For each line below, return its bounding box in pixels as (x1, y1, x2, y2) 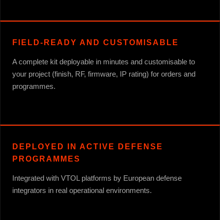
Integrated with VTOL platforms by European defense (12, 173, 182, 182)
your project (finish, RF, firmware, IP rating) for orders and (12, 69, 195, 78)
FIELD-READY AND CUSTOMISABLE (12, 38, 179, 47)
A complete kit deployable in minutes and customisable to (12, 57, 195, 66)
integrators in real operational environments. (12, 186, 152, 194)
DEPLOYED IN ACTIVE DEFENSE (12, 142, 163, 151)
